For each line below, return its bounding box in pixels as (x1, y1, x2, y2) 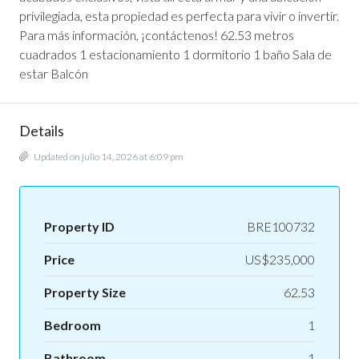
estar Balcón (19, 66, 88, 82)
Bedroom (44, 317, 101, 333)
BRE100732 (247, 219, 315, 235)
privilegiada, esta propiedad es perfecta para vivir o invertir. (19, 8, 339, 24)
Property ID (44, 219, 115, 235)
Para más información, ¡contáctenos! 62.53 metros (19, 27, 294, 43)
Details (19, 122, 64, 140)
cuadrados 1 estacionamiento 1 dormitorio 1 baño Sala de (19, 46, 332, 63)
